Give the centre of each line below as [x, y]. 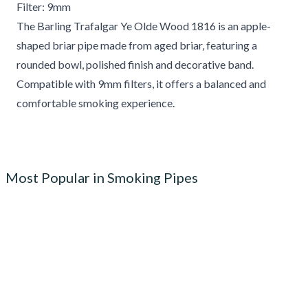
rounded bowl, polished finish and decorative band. [135, 64]
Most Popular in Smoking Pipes [102, 177]
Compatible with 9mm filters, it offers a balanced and [141, 84]
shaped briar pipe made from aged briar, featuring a [137, 45]
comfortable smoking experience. [96, 103]
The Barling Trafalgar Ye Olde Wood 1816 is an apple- [144, 26]
